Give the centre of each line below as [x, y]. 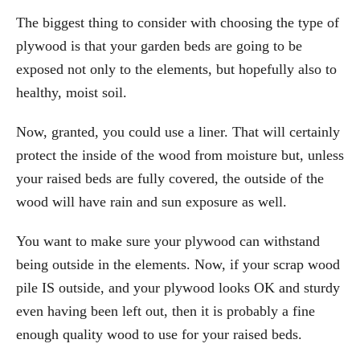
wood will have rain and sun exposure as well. [151, 201]
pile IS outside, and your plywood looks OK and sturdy [178, 287]
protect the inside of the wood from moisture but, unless [180, 155]
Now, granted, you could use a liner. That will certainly [178, 131]
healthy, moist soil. [72, 92]
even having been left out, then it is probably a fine [166, 311]
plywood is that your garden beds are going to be [159, 45]
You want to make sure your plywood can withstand [168, 241]
